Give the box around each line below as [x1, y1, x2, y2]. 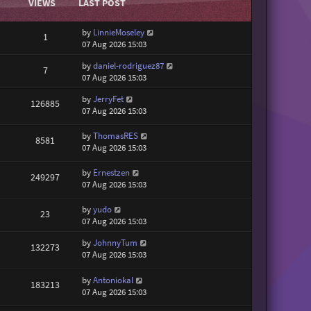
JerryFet [93, 92, 124, 105]
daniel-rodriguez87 [93, 59, 165, 72]
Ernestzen [93, 167, 131, 179]
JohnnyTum [93, 237, 138, 249]
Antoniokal [93, 274, 134, 286]
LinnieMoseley [93, 26, 145, 38]
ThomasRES [93, 129, 139, 142]
